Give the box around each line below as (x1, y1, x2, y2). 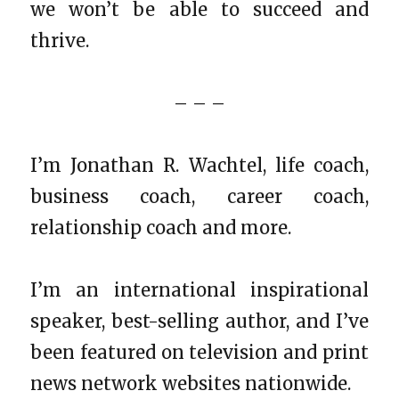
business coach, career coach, (30, 184, 369, 208)
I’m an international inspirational (30, 278, 369, 301)
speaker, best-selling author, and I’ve (30, 309, 369, 332)
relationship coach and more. (30, 216, 292, 239)
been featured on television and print (30, 340, 369, 363)
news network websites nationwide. (30, 371, 352, 395)
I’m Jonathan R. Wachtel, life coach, (30, 153, 369, 176)
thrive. (30, 28, 90, 52)
